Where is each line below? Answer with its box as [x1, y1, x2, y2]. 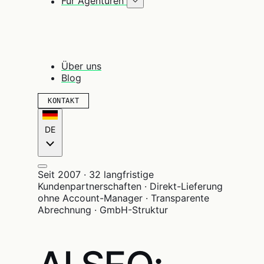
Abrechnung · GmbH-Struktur [38, 203, 168, 216]
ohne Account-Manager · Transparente [38, 192, 209, 204]
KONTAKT [48, 96, 80, 105]
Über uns [61, 60, 101, 72]
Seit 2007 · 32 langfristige [38, 168, 154, 180]
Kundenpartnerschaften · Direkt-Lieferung [38, 180, 223, 192]
